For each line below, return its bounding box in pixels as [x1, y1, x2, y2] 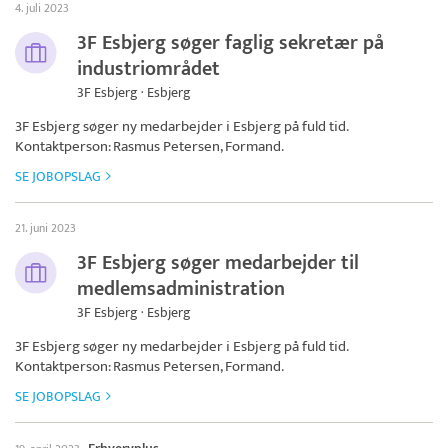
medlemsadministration [77, 271, 285, 306]
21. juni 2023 [15, 217, 76, 238]
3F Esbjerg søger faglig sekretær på [77, 25, 384, 60]
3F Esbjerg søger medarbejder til [77, 245, 359, 280]
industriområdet [77, 51, 220, 86]
